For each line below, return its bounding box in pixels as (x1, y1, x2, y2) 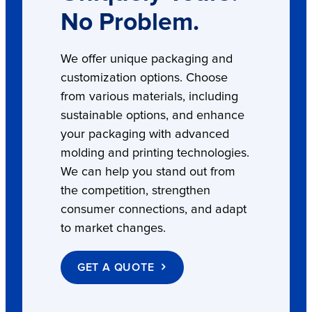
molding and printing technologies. (60, 147, 249, 160)
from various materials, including (60, 91, 238, 104)
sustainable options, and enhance (60, 109, 244, 123)
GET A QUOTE (77, 262, 155, 274)
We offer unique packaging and (60, 53, 233, 66)
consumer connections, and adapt (60, 203, 247, 217)
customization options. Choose (60, 72, 228, 85)
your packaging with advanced (60, 128, 229, 141)
